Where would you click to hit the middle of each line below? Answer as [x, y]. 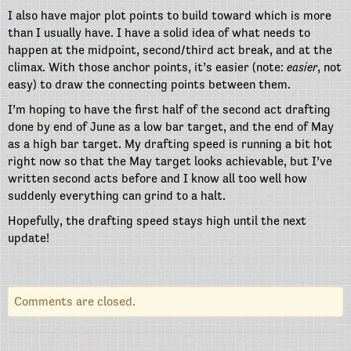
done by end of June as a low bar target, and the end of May [171, 127]
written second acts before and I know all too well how [157, 179]
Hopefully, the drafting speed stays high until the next [157, 221]
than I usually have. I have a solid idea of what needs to [159, 33]
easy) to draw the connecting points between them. [149, 85]
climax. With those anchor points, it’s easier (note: [147, 67]
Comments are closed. [75, 302]
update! [29, 238]
